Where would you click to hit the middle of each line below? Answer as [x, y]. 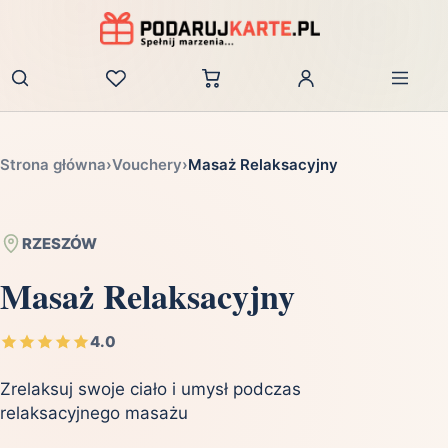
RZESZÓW [59, 244]
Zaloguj [332, 88]
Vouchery [147, 165]
